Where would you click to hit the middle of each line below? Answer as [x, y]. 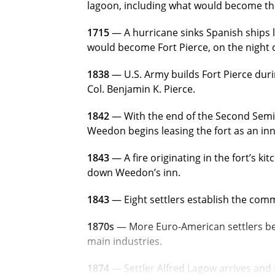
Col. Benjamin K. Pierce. [141, 89]
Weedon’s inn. [148, 172]
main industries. [125, 241]
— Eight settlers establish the [178, 199]
